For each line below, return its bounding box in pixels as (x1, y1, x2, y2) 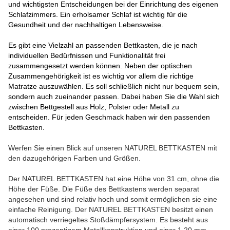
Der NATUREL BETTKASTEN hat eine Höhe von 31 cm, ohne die (8, 175, 219, 183)
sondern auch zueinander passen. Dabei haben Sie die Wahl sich (8, 92, 220, 101)
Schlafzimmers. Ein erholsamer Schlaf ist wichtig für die (8, 10, 187, 18)
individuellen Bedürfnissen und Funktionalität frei (8, 51, 165, 60)
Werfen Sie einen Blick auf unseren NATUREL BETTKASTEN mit (8, 144, 217, 152)
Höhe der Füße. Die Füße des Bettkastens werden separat (8, 185, 199, 193)
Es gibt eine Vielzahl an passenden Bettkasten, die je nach (8, 41, 198, 49)
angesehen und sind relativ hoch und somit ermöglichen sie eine (8, 195, 217, 203)
